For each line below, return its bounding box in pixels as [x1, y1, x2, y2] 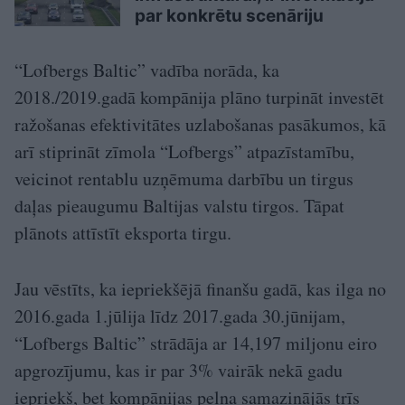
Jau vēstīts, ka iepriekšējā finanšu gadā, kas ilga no [14, 277, 386, 302]
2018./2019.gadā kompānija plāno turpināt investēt [14, 85, 384, 110]
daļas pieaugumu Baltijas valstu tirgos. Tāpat [14, 193, 344, 219]
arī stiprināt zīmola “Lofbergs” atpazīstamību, [14, 139, 354, 165]
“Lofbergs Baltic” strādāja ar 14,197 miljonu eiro [14, 331, 377, 356]
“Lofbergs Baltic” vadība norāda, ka [14, 58, 279, 83]
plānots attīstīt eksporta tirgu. [14, 221, 231, 246]
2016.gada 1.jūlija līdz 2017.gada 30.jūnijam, [14, 304, 345, 329]
